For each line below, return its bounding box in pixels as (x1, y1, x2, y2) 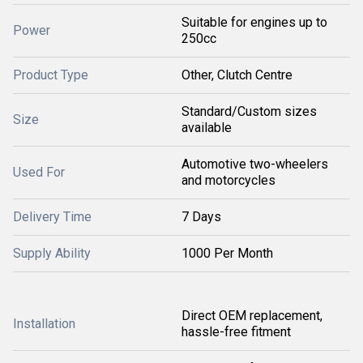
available (181, 120, 232, 135)
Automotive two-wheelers (181, 156, 328, 172)
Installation (13, 316, 75, 331)
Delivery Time (13, 209, 92, 224)
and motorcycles (181, 173, 275, 188)
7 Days (181, 209, 221, 224)
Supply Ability (13, 246, 91, 261)
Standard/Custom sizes (181, 104, 317, 119)
